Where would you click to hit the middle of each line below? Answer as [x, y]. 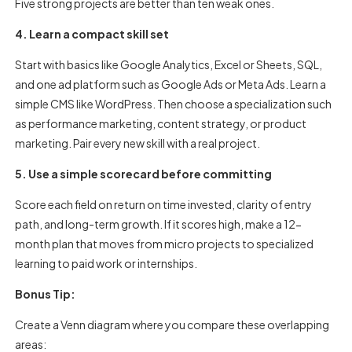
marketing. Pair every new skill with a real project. [138, 143]
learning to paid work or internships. [106, 263]
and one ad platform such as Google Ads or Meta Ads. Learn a [171, 84]
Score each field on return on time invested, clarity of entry [164, 204]
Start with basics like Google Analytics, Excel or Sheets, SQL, [169, 64]
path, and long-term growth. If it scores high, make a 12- [159, 224]
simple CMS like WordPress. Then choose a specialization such [174, 104]
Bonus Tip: [46, 294]
